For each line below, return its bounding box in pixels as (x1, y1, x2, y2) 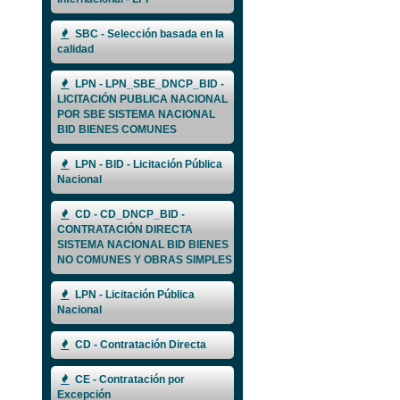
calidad (57, 43, 94, 56)
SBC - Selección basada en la (72, 28, 224, 41)
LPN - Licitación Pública (72, 288, 195, 302)
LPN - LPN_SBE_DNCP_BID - (72, 78, 224, 91)
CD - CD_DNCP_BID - (72, 208, 185, 221)
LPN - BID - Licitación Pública (72, 158, 222, 171)
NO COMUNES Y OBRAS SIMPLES (57, 254, 232, 267)
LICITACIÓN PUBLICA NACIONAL (57, 93, 228, 106)
